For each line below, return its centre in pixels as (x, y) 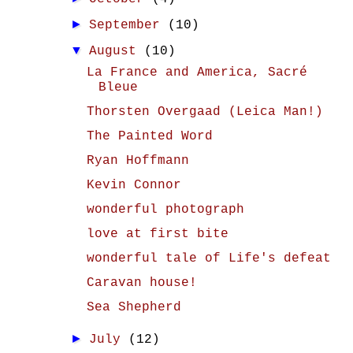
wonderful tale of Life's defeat (208, 258)
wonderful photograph (165, 210)
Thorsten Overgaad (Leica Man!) (204, 112)
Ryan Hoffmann (137, 161)
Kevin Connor (134, 185)
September (129, 25)
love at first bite (157, 234)
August (117, 51)
